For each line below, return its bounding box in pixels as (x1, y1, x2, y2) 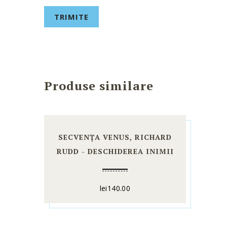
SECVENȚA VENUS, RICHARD (58, 132, 172, 142)
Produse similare (44, 78, 154, 94)
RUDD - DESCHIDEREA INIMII (56, 146, 174, 157)
